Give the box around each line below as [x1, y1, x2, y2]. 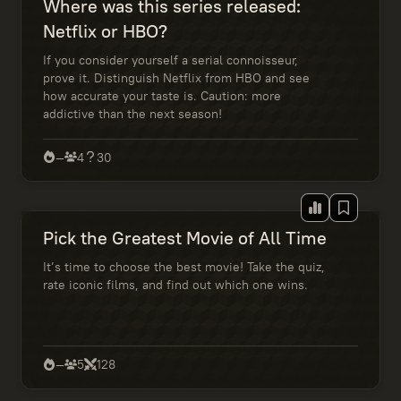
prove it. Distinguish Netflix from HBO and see [42, 69, 310, 86]
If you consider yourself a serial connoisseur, [42, 51, 298, 68]
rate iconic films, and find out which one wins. [42, 277, 308, 294]
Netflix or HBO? [42, 19, 167, 42]
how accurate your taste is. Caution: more [42, 87, 281, 104]
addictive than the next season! [42, 105, 222, 122]
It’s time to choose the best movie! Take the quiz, [42, 259, 325, 276]
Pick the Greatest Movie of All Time [42, 226, 327, 250]
